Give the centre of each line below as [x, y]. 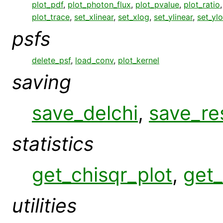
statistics [53, 143]
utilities [44, 205]
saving [42, 82]
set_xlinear [94, 17]
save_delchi [85, 112]
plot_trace [51, 17]
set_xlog [134, 17]
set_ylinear [173, 17]
